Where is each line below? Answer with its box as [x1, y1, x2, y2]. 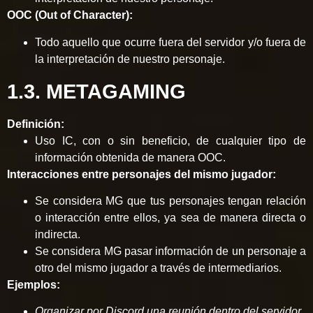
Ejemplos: [7, 279, 60, 291]
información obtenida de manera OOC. [35, 151, 226, 163]
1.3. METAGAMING [7, 80, 186, 103]
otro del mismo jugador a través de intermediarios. [35, 262, 282, 275]
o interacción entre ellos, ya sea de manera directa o [35, 212, 306, 224]
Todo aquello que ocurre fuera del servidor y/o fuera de [35, 36, 306, 48]
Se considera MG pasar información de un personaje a [35, 245, 306, 258]
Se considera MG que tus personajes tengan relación [35, 195, 306, 208]
